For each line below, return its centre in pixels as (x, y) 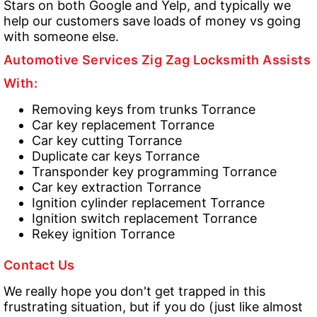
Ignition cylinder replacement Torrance (148, 203)
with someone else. (61, 36)
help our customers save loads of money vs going (152, 21)
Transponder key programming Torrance (154, 172)
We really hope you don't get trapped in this (134, 291)
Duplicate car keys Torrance (116, 156)
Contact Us (39, 265)
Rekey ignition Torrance (103, 234)
